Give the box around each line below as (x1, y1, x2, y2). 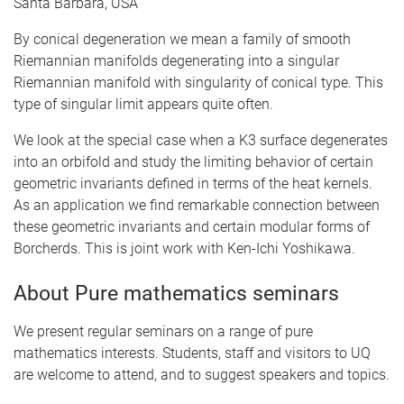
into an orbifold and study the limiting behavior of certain (14, 153, 373, 170)
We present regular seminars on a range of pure (14, 323, 313, 340)
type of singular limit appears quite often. (14, 96, 273, 113)
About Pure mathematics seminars (14, 281, 339, 306)
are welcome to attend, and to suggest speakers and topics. (14, 366, 390, 383)
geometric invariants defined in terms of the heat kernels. (14, 175, 372, 192)
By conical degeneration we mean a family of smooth (14, 31, 351, 48)
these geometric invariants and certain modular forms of (14, 218, 370, 235)
